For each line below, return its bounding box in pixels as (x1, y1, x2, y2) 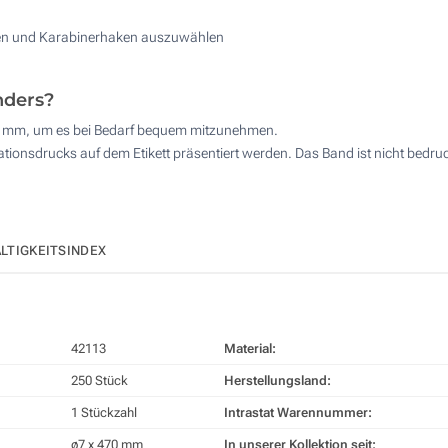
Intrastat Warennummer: (224, 405, 372, 421)
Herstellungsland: (224, 373, 331, 389)
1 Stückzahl (71, 405, 137, 421)
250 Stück (71, 373, 128, 389)
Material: (224, 341, 276, 357)
